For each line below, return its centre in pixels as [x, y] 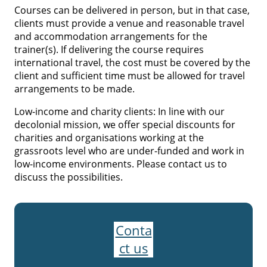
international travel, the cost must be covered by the [132, 62]
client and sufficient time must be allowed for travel [130, 75]
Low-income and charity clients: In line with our [119, 111]
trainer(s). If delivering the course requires [109, 49]
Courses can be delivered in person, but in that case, [132, 10]
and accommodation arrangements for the [111, 36]
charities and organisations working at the [109, 137]
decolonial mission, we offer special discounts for [125, 124]
